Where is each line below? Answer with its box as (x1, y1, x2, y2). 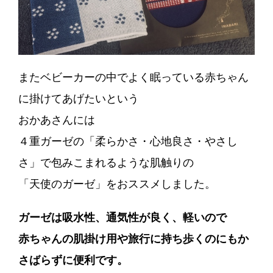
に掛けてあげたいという (18, 93, 139, 105)
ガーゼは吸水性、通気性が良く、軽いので (18, 211, 227, 224)
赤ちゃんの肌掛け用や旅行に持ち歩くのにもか (18, 233, 249, 246)
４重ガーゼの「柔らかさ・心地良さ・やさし (18, 135, 238, 148)
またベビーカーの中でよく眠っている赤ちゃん (18, 71, 249, 84)
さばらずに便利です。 (18, 254, 128, 267)
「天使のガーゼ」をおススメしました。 (18, 178, 216, 191)
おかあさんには (18, 114, 95, 127)
